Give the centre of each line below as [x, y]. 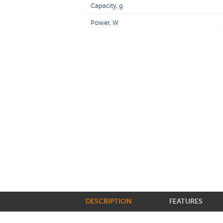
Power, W [105, 23]
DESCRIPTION [109, 201]
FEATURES [186, 201]
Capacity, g [107, 6]
